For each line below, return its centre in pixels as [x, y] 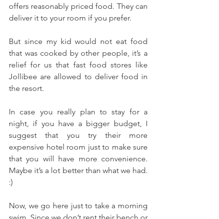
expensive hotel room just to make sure [78, 147]
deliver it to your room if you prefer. [71, 18]
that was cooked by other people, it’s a [78, 53]
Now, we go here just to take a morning [78, 205]
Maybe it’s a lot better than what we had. [78, 170]
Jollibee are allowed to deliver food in [78, 76]
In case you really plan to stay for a [78, 111]
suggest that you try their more [78, 135]
